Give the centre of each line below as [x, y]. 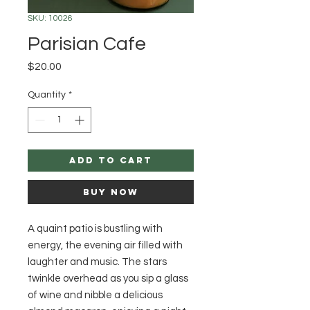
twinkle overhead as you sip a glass [108, 279]
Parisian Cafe [87, 44]
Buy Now [111, 192]
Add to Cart [111, 161]
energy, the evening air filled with [105, 246]
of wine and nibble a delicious [95, 295]
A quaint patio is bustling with [95, 229]
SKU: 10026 [50, 19]
